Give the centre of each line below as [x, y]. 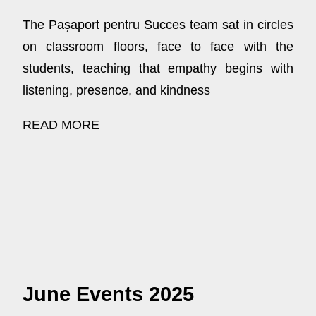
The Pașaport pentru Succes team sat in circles [158, 25]
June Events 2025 [108, 294]
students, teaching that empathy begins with [158, 69]
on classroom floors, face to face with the [158, 47]
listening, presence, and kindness [116, 91]
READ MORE [61, 125]
